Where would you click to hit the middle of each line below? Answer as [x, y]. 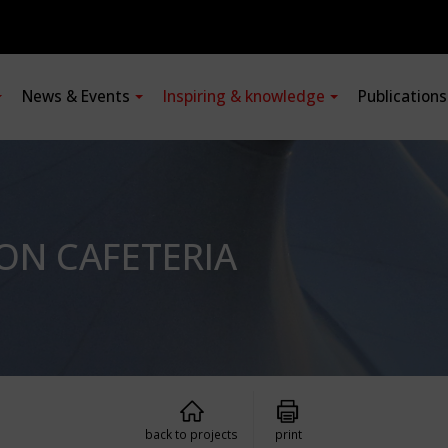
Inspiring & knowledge [244, 96]
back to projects [191, 434]
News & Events [76, 96]
